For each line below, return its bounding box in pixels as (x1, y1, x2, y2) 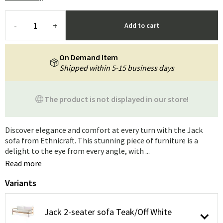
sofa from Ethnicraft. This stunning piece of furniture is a (5, 135, 198, 145)
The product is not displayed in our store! (44, 94, 189, 104)
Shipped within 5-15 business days (59, 63, 174, 73)
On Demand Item (59, 52, 118, 62)
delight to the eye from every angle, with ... (5, 146, 150, 156)
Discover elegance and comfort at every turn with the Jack (5, 125, 203, 135)
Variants (5, 177, 36, 189)
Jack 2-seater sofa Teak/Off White (44, 206, 172, 218)
